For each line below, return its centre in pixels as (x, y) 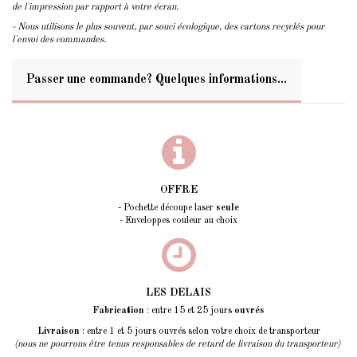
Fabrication (118, 311)
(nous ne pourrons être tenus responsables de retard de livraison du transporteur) (178, 344)
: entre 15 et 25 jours (189, 311)
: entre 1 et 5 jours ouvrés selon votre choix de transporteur (200, 331)
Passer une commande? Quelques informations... (157, 80)
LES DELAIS (178, 293)
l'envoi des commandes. (59, 40)
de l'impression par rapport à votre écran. (95, 7)
